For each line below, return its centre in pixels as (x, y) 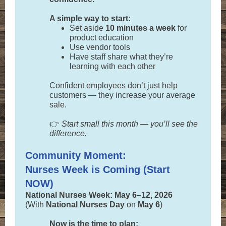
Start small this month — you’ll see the (130, 124)
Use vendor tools (100, 47)
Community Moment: (77, 155)
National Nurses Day (86, 205)
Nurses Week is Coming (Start (98, 169)
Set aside (88, 28)
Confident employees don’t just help (114, 86)
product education (102, 38)
